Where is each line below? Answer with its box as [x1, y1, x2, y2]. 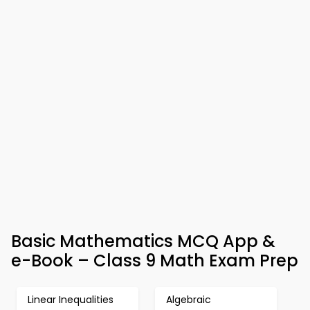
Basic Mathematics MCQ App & [11, 230, 275, 253]
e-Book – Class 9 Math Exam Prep [11, 249, 298, 272]
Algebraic [166, 293, 211, 307]
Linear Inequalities [28, 293, 113, 307]
